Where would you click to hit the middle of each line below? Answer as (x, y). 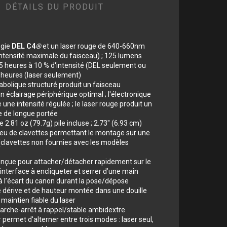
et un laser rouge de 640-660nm (93, 46)
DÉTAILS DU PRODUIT (55, 7)
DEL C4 (24, 46)
